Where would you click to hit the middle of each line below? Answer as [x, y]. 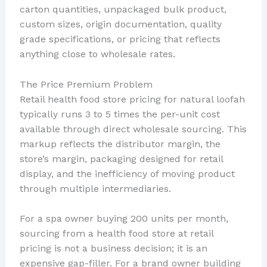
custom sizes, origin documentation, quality [120, 24]
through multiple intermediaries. [95, 188]
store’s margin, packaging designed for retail [121, 159]
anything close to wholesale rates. [97, 54]
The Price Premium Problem [86, 84]
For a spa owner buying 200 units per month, [124, 219]
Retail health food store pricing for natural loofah [132, 99]
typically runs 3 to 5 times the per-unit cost [119, 114]
